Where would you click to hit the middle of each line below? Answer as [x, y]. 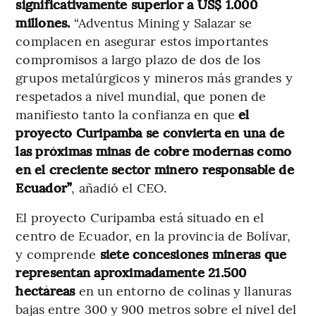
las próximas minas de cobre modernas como [154, 151]
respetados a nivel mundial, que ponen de [141, 96]
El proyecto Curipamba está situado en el [140, 217]
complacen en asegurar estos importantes [142, 41]
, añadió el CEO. [119, 187]
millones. [43, 22]
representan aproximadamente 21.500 [131, 272]
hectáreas [45, 290]
